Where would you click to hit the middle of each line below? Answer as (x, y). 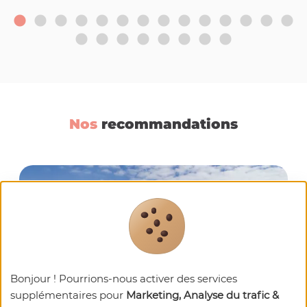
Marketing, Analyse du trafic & (202, 295)
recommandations (168, 124)
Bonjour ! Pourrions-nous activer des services (124, 279)
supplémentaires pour (68, 295)
